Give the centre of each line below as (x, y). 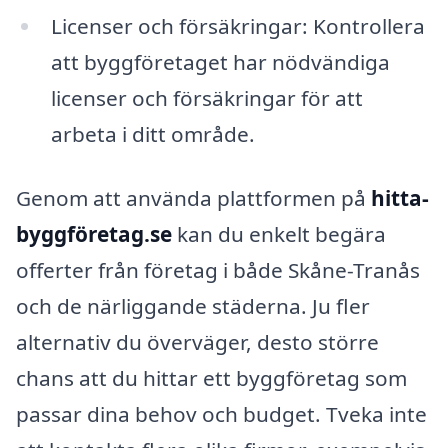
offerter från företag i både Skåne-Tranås (218, 269)
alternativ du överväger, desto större (197, 341)
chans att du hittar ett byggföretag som (211, 377)
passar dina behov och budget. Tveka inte (221, 413)
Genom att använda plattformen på (193, 197)
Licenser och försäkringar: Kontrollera (237, 25)
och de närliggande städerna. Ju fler (193, 305)
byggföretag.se (94, 233)
